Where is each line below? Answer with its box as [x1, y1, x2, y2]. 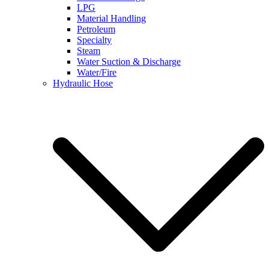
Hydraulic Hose [53, 78, 113, 88]
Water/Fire [77, 67, 116, 77]
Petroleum [77, 24, 115, 34]
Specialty [77, 35, 112, 45]
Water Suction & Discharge [77, 56, 181, 67]
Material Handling [77, 13, 146, 23]
